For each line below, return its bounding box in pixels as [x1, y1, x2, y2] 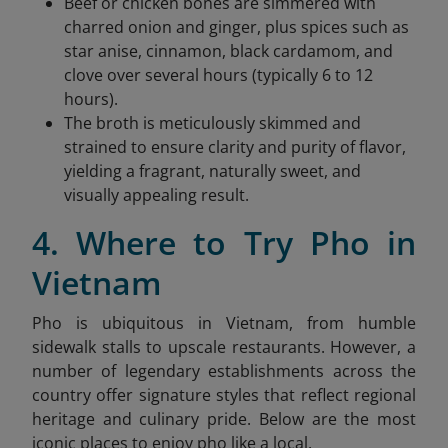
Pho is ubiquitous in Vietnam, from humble [32, 311, 416, 334]
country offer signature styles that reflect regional [32, 383, 416, 406]
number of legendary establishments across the [32, 359, 416, 382]
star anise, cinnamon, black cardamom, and [64, 39, 393, 62]
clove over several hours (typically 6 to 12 [64, 63, 373, 86]
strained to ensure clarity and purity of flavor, [64, 135, 406, 158]
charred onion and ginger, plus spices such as [64, 15, 409, 38]
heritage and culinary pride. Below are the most [32, 407, 416, 430]
